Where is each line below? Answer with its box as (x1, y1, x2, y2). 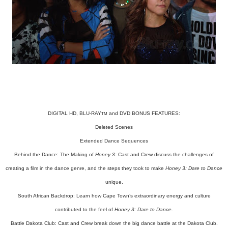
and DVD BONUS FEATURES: (107, 110, 180, 116)
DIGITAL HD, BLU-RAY (48, 110, 101, 116)
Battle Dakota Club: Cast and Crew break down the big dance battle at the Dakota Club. (10, 220, 218, 226)
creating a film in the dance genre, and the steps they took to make (6, 165, 165, 171)
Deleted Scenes (95, 124, 133, 130)
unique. (105, 179, 123, 185)
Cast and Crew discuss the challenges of (117, 152, 214, 157)
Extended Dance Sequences (80, 138, 148, 144)
